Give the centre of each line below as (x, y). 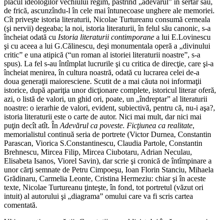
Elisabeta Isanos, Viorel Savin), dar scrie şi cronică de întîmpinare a (108, 161)
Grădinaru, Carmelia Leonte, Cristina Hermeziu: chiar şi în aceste (105, 179)
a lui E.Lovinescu (182, 37)
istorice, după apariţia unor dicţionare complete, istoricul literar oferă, (110, 90)
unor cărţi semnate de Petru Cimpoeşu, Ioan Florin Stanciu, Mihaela (109, 170)
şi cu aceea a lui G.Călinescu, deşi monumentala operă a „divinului (107, 46)
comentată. (21, 205)
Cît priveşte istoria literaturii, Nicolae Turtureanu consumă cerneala (107, 20)
